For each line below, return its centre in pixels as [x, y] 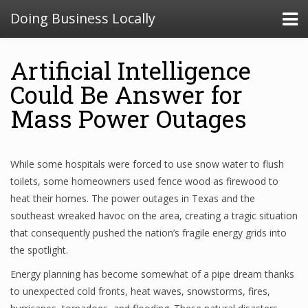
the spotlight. [39, 250]
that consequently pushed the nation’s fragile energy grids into [148, 233]
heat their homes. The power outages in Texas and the [133, 198]
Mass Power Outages [129, 118]
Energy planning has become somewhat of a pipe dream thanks [152, 274]
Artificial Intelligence [131, 70]
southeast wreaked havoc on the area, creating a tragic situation [154, 216]
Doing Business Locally [83, 18]
